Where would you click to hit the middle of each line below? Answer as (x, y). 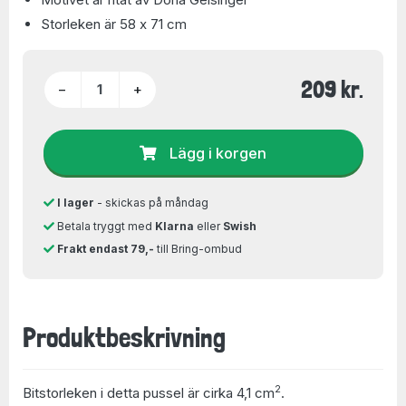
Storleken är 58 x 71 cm (114, 24)
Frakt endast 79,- (105, 249)
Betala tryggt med (104, 226)
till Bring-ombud (198, 249)
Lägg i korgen (218, 153)
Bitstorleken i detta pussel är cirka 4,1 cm (149, 392)
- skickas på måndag (151, 203)
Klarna (174, 226)
